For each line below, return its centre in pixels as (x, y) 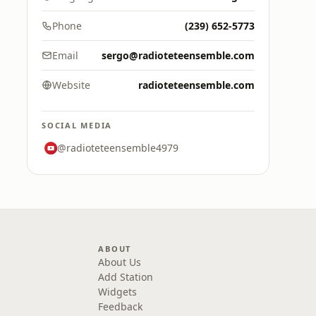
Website (71, 85)
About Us (120, 262)
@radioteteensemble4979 (118, 148)
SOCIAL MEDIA (77, 125)
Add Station (126, 277)
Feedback (121, 306)
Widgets (118, 292)
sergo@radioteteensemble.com (178, 55)
